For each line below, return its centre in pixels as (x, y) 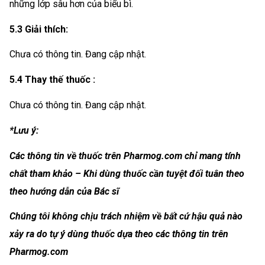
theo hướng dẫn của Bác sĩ (64, 191)
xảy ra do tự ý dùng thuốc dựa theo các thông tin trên (119, 234)
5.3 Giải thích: (39, 29)
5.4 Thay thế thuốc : (52, 80)
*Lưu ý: (24, 130)
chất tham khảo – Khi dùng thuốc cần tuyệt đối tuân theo (127, 173)
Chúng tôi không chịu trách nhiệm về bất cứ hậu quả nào (126, 216)
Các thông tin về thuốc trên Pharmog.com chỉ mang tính (125, 156)
